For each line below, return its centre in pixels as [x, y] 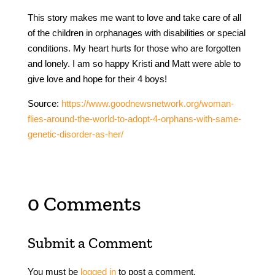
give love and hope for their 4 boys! [97, 79]
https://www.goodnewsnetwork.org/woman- [147, 103]
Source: [44, 103]
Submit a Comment [90, 242]
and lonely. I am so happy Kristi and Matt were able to [134, 63]
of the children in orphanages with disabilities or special [136, 33]
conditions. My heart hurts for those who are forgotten [134, 48]
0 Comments [84, 203]
